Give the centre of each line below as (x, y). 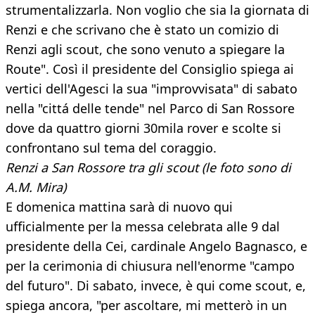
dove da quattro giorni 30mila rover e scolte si (143, 128)
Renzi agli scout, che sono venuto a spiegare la (145, 50)
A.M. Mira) (36, 187)
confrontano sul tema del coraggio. (111, 148)
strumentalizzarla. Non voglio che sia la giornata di (157, 10)
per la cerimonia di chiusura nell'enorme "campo (150, 266)
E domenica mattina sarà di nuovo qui (119, 207)
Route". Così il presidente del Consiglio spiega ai (150, 69)
